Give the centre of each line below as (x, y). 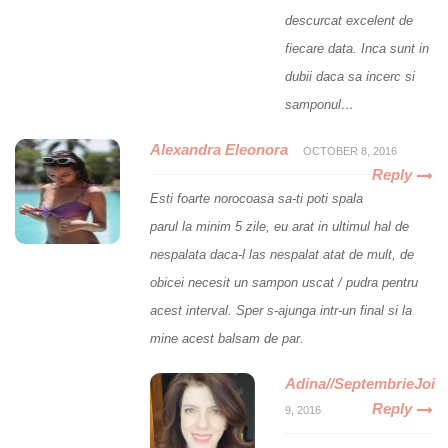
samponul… (319, 105)
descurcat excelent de (349, 21)
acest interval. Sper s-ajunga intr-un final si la (281, 311)
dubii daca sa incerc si (350, 77)
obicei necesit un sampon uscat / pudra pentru (284, 283)
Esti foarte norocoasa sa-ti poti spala (256, 199)
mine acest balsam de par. (227, 339)
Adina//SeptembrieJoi (360, 384)
